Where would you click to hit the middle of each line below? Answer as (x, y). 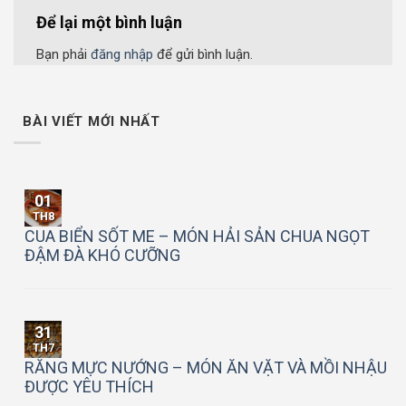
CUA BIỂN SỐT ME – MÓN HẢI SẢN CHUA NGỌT (197, 236)
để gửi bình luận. (203, 55)
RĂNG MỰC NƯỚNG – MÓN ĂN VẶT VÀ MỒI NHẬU (206, 367)
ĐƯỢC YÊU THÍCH (89, 386)
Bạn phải (63, 55)
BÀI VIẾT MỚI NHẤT (92, 121)
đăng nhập (122, 55)
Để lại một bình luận (111, 23)
